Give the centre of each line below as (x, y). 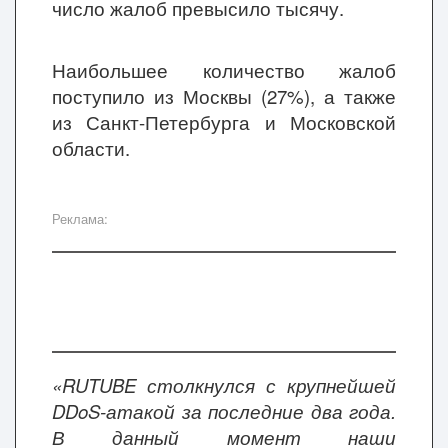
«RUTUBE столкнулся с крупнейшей (224, 385)
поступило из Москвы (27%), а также (224, 96)
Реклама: (80, 218)
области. (91, 148)
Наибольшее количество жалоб (224, 70)
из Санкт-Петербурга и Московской (224, 122)
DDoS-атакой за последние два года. (224, 411)
